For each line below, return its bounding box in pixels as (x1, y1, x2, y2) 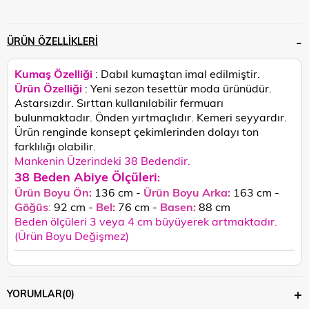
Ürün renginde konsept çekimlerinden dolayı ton (14, 123, 259, 139)
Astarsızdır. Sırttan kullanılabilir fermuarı (14, 94, 223, 110)
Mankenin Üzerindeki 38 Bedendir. (14, 152, 190, 168)
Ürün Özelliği (14, 80, 82, 95)
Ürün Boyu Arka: (143, 184, 233, 199)
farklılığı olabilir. (14, 138, 96, 153)
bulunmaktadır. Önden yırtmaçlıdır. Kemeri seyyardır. (14, 109, 287, 124)
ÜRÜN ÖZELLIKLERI (7, 34, 98, 48)
